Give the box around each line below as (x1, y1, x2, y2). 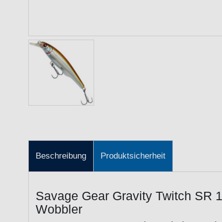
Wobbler (36, 202, 82, 216)
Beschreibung (36, 151, 86, 161)
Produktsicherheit (101, 151, 166, 161)
